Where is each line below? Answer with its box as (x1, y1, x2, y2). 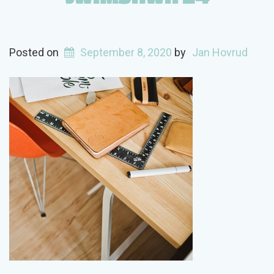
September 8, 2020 (80, 46, 172, 59)
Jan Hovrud (191, 46, 248, 59)
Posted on (9, 46, 61, 59)
